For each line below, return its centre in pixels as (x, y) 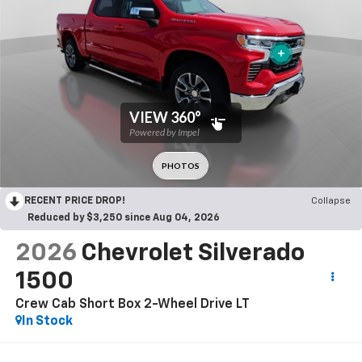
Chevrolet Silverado (192, 253)
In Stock (47, 321)
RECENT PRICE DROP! (75, 202)
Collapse (331, 202)
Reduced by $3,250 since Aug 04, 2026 (124, 219)
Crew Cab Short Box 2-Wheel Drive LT (132, 304)
